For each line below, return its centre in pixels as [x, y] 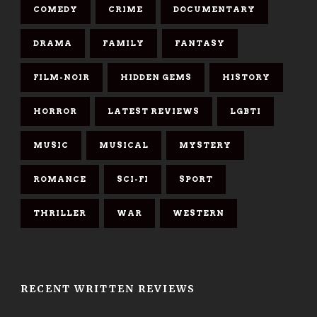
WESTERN [198, 213]
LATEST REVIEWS [154, 111]
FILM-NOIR [62, 77]
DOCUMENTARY [214, 10]
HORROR [55, 111]
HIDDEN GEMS [156, 77]
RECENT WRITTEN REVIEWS [108, 289]
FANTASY [200, 44]
